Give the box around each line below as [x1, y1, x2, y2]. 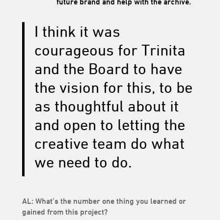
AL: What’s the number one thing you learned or [22, 196, 186, 206]
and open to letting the [34, 116, 185, 134]
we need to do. [34, 153, 132, 171]
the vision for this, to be [34, 79, 192, 97]
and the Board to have [34, 60, 182, 78]
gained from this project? [22, 207, 108, 217]
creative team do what [34, 135, 185, 153]
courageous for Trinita [34, 41, 186, 59]
